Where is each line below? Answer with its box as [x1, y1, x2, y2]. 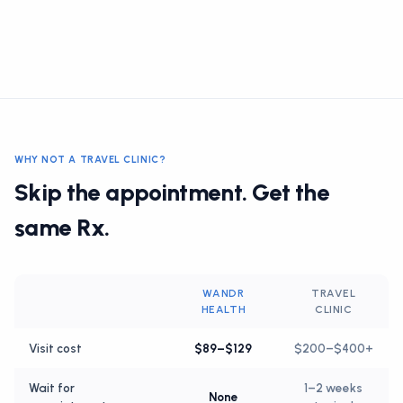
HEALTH [201, 303, 246, 316]
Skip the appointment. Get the [14, 178, 330, 207]
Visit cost [29, 341, 82, 355]
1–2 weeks [304, 381, 363, 395]
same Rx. [14, 213, 110, 242]
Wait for [29, 381, 75, 395]
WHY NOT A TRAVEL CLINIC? [14, 154, 166, 166]
